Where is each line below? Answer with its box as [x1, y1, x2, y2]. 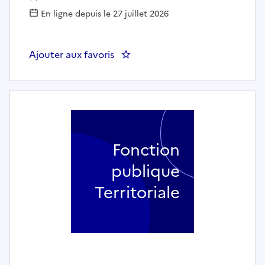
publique [111, 159, 180, 183]
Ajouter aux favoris [29, 47, 114, 62]
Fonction [112, 137, 180, 162]
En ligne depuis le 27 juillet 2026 [38, 7, 169, 20]
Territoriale [95, 180, 180, 205]
